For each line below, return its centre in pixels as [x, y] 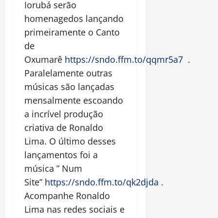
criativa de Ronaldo [64, 127]
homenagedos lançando [74, 18]
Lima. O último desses [70, 141]
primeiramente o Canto [72, 32]
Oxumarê [45, 59]
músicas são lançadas [69, 86]
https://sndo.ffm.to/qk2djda [102, 182]
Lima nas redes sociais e [74, 209]
